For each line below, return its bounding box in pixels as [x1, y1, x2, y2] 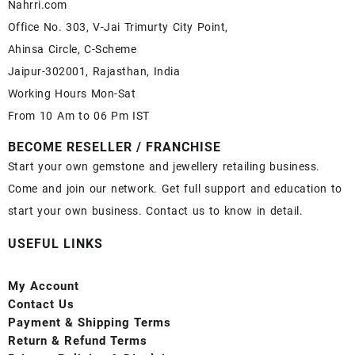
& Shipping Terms [65, 315, 171, 330]
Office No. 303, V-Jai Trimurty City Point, [8, 21, 228, 34]
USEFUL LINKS [8, 236, 103, 252]
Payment [8, 315, 65, 330]
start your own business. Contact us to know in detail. [8, 204, 303, 218]
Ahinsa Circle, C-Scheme [8, 43, 137, 56]
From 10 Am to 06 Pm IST [8, 109, 150, 123]
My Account [8, 279, 79, 294]
